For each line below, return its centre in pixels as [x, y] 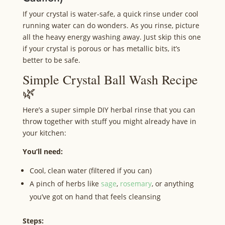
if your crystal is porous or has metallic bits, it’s [101, 49]
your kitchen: [44, 133]
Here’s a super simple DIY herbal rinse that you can [109, 110]
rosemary [136, 184]
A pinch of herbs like [65, 184]
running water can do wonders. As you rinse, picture [111, 26]
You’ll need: [42, 152]
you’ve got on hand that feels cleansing [95, 197]
